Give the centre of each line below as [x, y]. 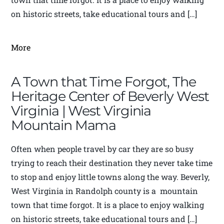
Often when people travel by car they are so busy [102, 149]
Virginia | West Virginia [81, 111]
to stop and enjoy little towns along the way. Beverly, [110, 177]
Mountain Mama [64, 125]
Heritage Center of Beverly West [110, 96]
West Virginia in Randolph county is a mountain [105, 191]
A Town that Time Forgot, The [103, 82]
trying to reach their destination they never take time [112, 163]
